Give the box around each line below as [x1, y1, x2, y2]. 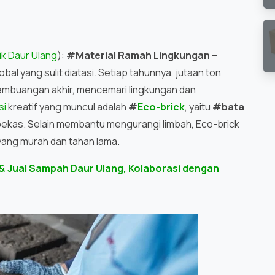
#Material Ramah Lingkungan [66, 48, 210, 63]
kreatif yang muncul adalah [6, 100, 128, 114]
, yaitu [185, 100, 212, 114]
